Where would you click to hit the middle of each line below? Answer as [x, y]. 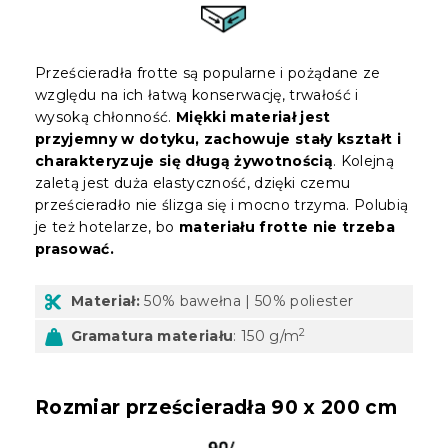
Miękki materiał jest [253, 116]
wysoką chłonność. [106, 116]
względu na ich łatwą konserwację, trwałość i [197, 94]
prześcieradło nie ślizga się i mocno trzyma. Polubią [222, 204]
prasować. [74, 248]
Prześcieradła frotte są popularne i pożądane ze [208, 72]
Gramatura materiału [152, 335]
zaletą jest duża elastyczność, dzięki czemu [193, 182]
